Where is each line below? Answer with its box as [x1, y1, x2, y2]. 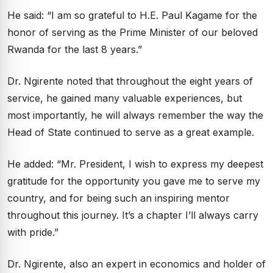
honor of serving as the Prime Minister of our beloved [7, 26, 258, 38]
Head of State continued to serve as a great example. [7, 126, 254, 138]
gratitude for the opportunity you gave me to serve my [7, 175, 260, 187]
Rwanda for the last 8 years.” [7, 43, 142, 55]
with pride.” [7, 226, 58, 238]
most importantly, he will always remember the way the [7, 109, 263, 121]
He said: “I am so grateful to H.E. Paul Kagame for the [7, 9, 257, 21]
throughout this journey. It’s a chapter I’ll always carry [7, 209, 258, 221]
